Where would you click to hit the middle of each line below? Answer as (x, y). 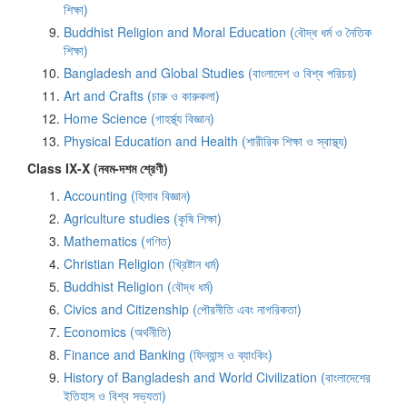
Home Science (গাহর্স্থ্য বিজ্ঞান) (139, 118)
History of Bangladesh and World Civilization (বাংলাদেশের (217, 377)
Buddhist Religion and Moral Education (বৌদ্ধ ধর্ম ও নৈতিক (218, 31)
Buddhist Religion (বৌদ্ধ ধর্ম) (139, 286)
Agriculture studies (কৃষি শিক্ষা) (143, 218)
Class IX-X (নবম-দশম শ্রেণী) (98, 168)
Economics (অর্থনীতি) (118, 331)
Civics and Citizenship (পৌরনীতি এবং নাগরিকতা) (183, 308)
